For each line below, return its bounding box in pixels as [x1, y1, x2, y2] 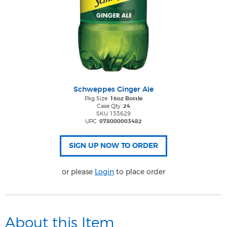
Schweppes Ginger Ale [73, 86, 154, 93]
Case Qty [97, 103, 121, 109]
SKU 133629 [96, 111, 131, 117]
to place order [114, 167, 165, 176]
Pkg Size [84, 96, 107, 101]
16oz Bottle [109, 96, 143, 101]
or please [62, 167, 95, 176]
